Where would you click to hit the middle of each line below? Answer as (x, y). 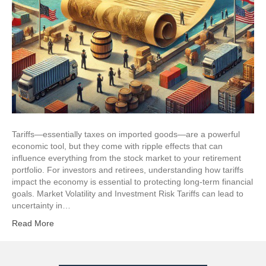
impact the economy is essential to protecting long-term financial (132, 181)
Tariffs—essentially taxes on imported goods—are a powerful (126, 134)
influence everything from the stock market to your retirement (126, 158)
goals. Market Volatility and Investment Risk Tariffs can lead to (128, 193)
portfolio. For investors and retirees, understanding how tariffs (128, 170)
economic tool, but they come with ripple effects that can (117, 146)
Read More (33, 223)
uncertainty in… (41, 205)
